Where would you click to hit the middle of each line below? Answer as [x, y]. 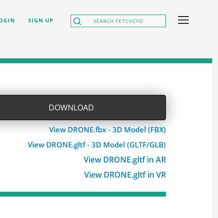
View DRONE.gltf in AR [125, 160]
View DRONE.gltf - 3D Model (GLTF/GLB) [97, 145]
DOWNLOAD [71, 108]
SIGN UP [41, 20]
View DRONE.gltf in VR [125, 175]
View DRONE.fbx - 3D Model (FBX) [108, 129]
